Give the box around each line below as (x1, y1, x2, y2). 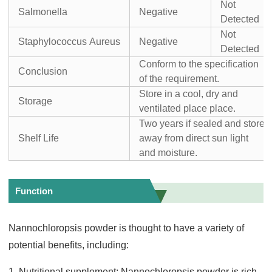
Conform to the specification (139, 58, 259, 69)
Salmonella (18, 6, 68, 17)
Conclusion (18, 66, 68, 76)
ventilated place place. (139, 103, 236, 114)
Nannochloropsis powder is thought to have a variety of (8, 222, 245, 233)
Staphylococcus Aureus (18, 36, 121, 47)
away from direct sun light (139, 132, 249, 143)
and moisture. (139, 147, 198, 158)
